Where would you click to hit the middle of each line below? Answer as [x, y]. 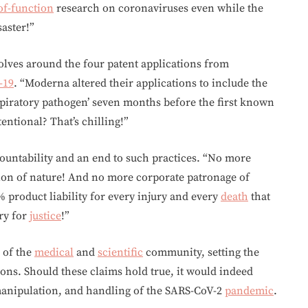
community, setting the [201, 252]
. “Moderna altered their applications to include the [141, 83]
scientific [120, 252]
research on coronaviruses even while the [158, 8]
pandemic [249, 291]
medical [54, 252]
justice [45, 216]
